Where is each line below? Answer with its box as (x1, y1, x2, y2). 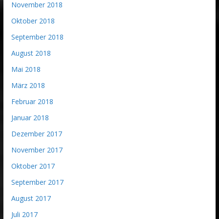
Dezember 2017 (11, 129, 62, 138)
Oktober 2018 (11, 16, 55, 25)
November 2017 (11, 145, 63, 154)
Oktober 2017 (11, 161, 55, 171)
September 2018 (11, 32, 64, 42)
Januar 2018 (11, 112, 49, 122)
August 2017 (11, 193, 51, 203)
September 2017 (11, 177, 64, 187)
